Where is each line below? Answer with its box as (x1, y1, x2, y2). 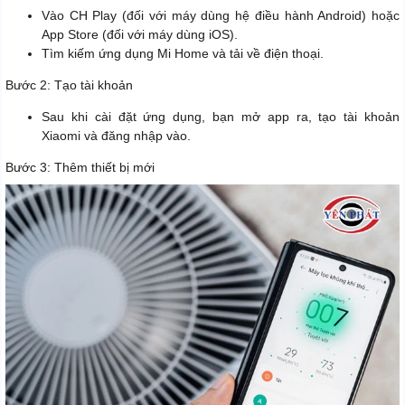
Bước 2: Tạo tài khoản (5, 77, 133, 92)
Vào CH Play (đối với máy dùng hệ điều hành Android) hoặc (42, 7, 400, 23)
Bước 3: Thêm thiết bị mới (5, 159, 155, 174)
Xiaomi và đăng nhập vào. (42, 127, 191, 143)
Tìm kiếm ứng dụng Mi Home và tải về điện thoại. (42, 45, 324, 61)
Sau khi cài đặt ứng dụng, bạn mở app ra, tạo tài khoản (42, 108, 400, 124)
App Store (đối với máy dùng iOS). (42, 26, 238, 42)
